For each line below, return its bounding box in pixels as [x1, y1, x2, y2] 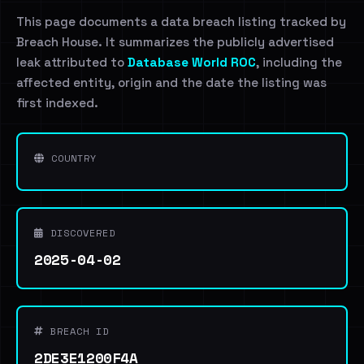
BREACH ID [44, 324, 109, 338]
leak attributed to [16, 54, 128, 70]
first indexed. [16, 95, 98, 110]
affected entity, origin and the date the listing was [16, 75, 327, 90]
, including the [256, 54, 342, 70]
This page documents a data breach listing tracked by [16, 14, 346, 29]
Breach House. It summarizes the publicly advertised [16, 34, 334, 50]
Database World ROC [128, 54, 256, 70]
